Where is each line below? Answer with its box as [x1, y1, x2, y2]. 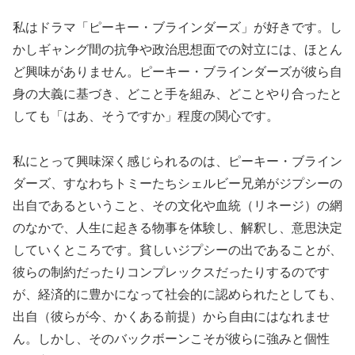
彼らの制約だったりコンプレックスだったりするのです [13, 265, 330, 279]
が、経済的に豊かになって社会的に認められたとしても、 [13, 287, 342, 301]
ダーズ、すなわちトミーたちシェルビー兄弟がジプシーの [13, 176, 342, 190]
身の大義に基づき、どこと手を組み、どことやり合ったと [13, 87, 342, 101]
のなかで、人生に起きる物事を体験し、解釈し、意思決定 [13, 220, 342, 235]
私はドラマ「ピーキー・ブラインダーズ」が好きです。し [13, 21, 342, 35]
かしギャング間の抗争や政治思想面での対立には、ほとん [13, 43, 342, 57]
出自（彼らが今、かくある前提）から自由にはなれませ [13, 309, 330, 323]
